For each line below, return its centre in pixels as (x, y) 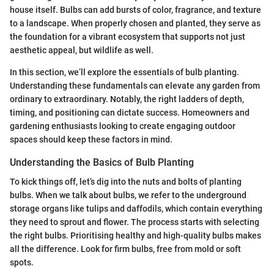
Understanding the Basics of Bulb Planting (102, 162)
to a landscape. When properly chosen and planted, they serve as (135, 23)
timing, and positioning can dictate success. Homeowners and (130, 112)
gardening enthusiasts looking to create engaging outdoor (123, 126)
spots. (22, 262)
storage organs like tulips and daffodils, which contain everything (136, 208)
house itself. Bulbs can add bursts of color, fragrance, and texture (135, 9)
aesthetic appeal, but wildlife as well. (82, 50)
